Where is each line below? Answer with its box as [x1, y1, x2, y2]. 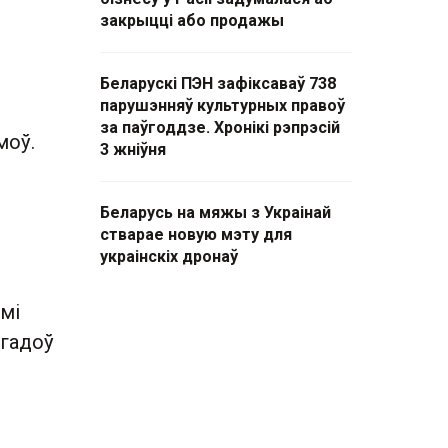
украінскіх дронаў [100, 247, 238, 266]
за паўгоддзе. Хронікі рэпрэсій [100, 118, 340, 137]
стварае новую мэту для [100, 225, 292, 244]
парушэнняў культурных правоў [100, 96, 345, 115]
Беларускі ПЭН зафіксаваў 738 [100, 74, 336, 93]
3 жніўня [100, 140, 166, 159]
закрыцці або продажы [100, 11, 284, 30]
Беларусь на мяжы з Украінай [100, 203, 331, 222]
